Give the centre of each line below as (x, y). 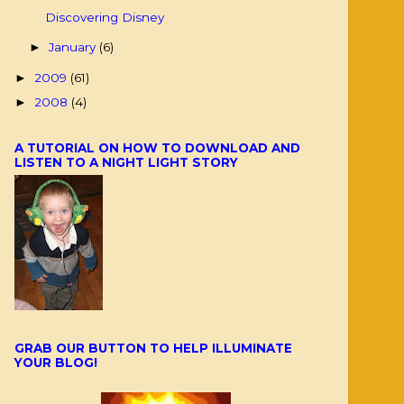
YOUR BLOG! (56, 363)
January (74, 47)
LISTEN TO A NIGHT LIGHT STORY (126, 162)
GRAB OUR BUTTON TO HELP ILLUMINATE (153, 349)
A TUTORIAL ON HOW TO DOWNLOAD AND (157, 147)
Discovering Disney (104, 18)
